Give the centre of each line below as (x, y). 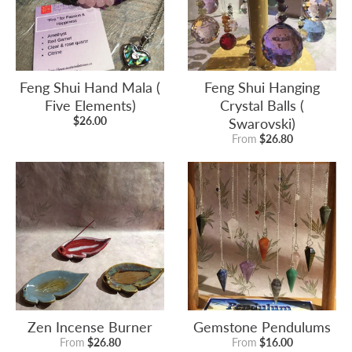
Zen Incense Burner (90, 327)
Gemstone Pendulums (262, 327)
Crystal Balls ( (262, 105)
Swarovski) (262, 123)
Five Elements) (90, 105)
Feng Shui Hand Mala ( (90, 87)
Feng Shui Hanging (262, 87)
